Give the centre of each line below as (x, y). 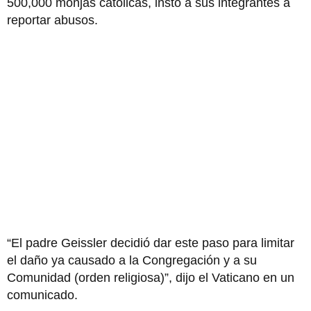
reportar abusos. (52, 20)
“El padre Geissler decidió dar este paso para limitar (151, 243)
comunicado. (42, 295)
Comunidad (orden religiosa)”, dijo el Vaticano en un (151, 277)
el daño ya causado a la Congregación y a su (132, 260)
